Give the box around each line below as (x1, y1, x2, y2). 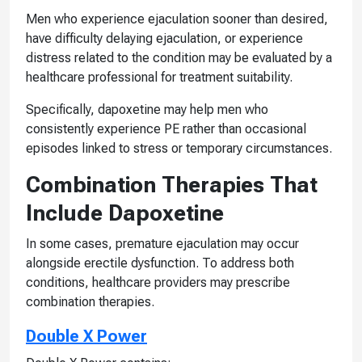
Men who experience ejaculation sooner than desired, (26, 11, 328, 27)
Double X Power (26, 326, 147, 346)
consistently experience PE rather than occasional (26, 120, 306, 137)
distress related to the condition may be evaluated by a (26, 49, 332, 65)
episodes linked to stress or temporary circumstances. (26, 140, 332, 156)
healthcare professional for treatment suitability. (26, 69, 293, 85)
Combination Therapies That (26, 171, 318, 198)
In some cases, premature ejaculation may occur (26, 235, 299, 251)
